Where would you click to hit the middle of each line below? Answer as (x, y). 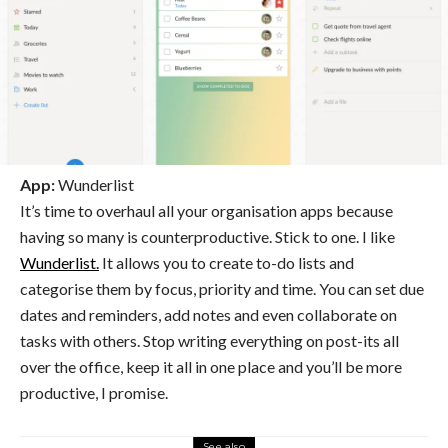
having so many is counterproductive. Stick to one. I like (207, 236)
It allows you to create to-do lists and (226, 262)
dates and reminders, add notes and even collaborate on (208, 314)
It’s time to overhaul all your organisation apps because (206, 210)
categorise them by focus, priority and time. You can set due (222, 288)
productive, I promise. (94, 392)
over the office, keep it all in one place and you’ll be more (211, 366)
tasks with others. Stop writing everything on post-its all (209, 340)
